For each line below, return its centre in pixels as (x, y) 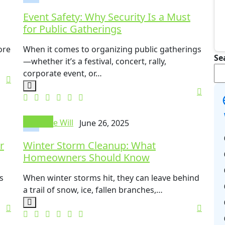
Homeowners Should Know (86, 158)
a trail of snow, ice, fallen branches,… (93, 190)
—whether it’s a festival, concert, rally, (95, 62)
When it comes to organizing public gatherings (112, 49)
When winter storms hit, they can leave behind (111, 178)
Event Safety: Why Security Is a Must (107, 17)
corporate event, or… (63, 74)
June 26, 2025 (104, 123)
